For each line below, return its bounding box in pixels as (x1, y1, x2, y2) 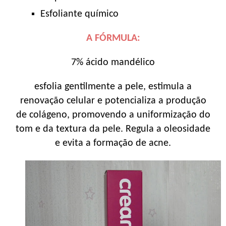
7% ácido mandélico (71, 57, 155, 68)
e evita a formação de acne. (55, 138, 171, 148)
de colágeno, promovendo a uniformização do (16, 109, 210, 120)
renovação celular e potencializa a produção (20, 95, 206, 106)
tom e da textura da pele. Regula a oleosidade (16, 124, 210, 134)
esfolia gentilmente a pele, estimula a (34, 81, 192, 92)
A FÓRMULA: (86, 33, 140, 43)
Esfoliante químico (40, 9, 119, 19)
